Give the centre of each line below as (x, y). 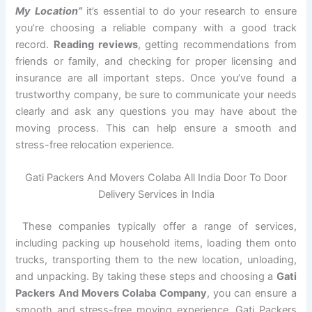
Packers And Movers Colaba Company (111, 294)
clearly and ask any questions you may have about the (156, 111)
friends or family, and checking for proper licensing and (156, 61)
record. (35, 44)
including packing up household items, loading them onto (156, 243)
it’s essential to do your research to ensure (189, 11)
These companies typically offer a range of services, (156, 227)
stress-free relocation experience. (95, 145)
